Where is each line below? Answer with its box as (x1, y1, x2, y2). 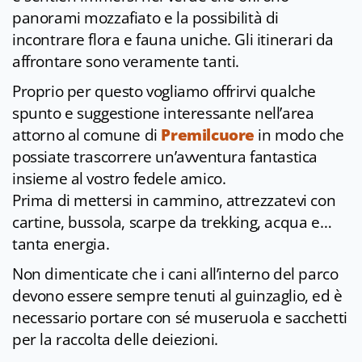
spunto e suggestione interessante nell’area (12, 103, 314, 124)
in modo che (254, 124, 344, 146)
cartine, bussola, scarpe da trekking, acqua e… (12, 212, 332, 234)
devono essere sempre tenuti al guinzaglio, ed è (12, 285, 343, 307)
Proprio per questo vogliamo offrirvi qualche (12, 81, 316, 103)
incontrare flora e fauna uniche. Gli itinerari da (12, 29, 334, 51)
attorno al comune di (12, 124, 162, 146)
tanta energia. (12, 234, 113, 255)
